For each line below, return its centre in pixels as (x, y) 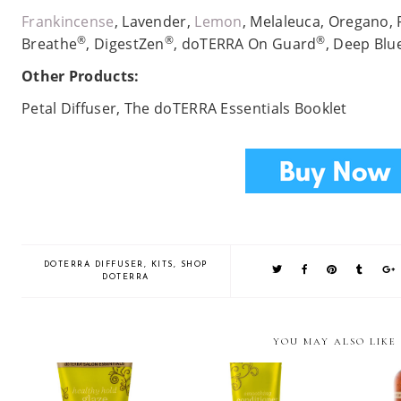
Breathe (50, 44)
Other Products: (81, 76)
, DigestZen (125, 44)
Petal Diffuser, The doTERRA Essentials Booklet (184, 108)
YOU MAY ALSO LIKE (335, 341)
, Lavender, (154, 21)
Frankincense (68, 21)
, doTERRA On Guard (245, 44)
